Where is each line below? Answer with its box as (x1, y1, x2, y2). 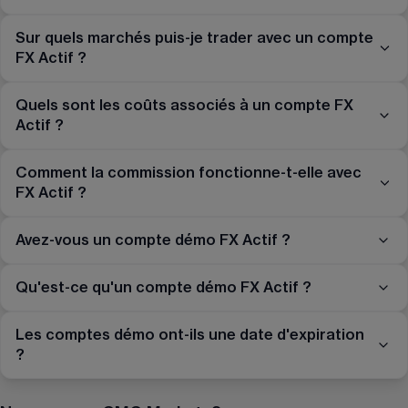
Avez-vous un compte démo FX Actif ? (15, 233, 291, 249)
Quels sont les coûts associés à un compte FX (15, 98, 353, 114)
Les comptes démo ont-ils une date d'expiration (15, 328, 364, 343)
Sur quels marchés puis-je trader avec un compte (15, 31, 373, 46)
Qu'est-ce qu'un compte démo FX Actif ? (15, 280, 311, 296)
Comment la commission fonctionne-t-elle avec (15, 166, 362, 181)
